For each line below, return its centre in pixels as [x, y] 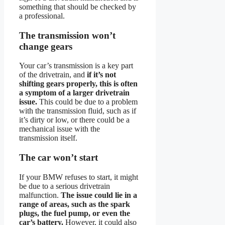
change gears [46, 46]
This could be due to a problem [87, 102]
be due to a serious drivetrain [65, 186]
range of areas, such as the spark [75, 204]
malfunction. [40, 195]
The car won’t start [59, 158]
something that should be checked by [78, 7]
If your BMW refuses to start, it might [79, 177]
